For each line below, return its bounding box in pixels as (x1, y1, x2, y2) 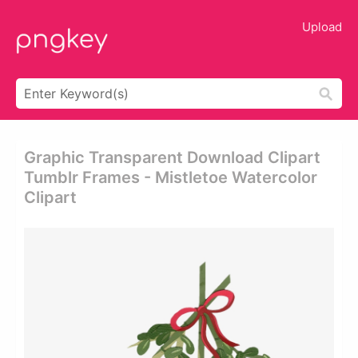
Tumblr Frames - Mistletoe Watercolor (24, 168, 317, 187)
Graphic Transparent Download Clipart (24, 148, 320, 167)
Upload (302, 19, 342, 34)
